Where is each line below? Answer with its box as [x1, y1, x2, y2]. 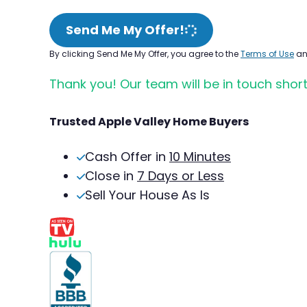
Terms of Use [241, 47, 294, 60]
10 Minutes [169, 147, 231, 165]
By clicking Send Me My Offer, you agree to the [49, 47, 241, 60]
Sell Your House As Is [85, 186, 210, 204]
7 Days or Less [137, 167, 224, 184]
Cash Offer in [85, 147, 169, 165]
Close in [85, 167, 137, 184]
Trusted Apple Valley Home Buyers [49, 113, 249, 130]
